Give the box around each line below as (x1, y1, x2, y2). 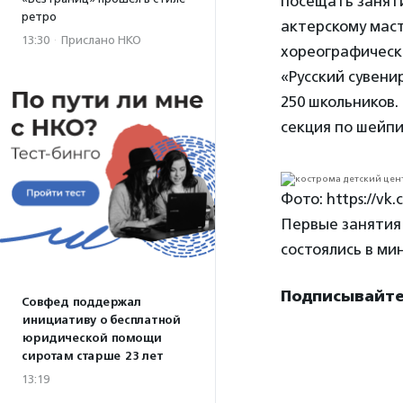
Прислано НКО (61, 33, 141, 47)
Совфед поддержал (22, 295, 141, 309)
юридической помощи (22, 331, 161, 345)
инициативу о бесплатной (22, 313, 180, 327)
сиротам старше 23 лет (22, 349, 163, 363)
